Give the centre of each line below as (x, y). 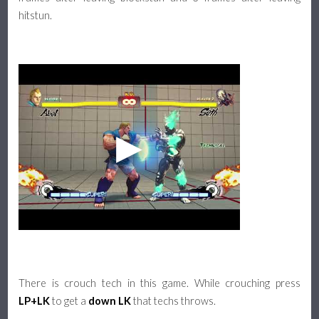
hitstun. (36, 16)
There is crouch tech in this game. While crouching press (159, 283)
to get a (69, 301)
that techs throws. (174, 301)
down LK (110, 301)
